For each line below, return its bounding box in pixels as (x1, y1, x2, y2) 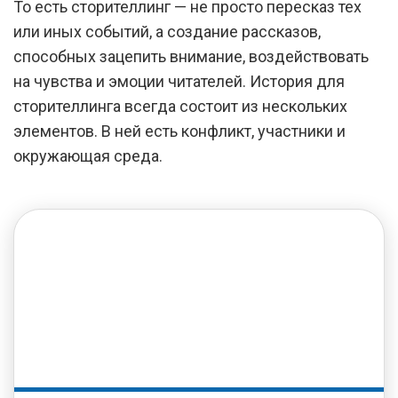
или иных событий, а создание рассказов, (13, 22, 321, 41)
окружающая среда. (13, 147, 163, 165)
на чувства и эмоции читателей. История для (13, 72, 345, 91)
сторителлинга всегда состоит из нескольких (13, 97, 347, 115)
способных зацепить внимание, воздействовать (13, 47, 369, 66)
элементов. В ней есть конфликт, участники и (13, 122, 346, 140)
